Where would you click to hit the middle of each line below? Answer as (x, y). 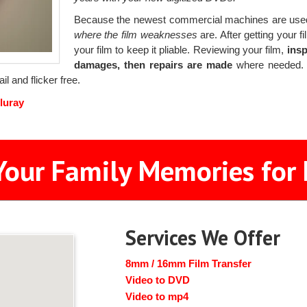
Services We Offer (203, 238)
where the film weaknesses (135, 35)
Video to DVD (158, 280)
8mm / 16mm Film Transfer (189, 264)
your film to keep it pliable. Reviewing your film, (180, 50)
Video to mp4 (157, 297)
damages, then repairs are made (153, 65)
